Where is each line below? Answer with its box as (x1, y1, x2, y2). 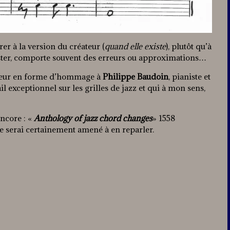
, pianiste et (168, 71, 210, 82)
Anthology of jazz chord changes (34, 113, 152, 124)
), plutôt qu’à (166, 41, 212, 52)
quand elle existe (105, 41, 166, 52)
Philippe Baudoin (103, 71, 168, 82)
